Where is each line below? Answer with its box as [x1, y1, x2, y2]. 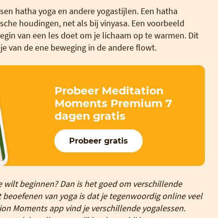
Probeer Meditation [54, 84, 163, 97]
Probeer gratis [69, 136, 128, 145]
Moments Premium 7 [54, 96, 172, 110]
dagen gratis [54, 109, 126, 123]
